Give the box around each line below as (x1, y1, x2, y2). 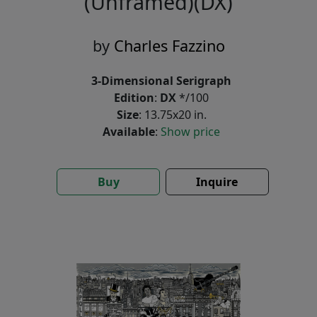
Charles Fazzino (113, 35, 225, 56)
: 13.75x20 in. (138, 106, 207, 122)
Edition (114, 89, 154, 105)
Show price (161, 123, 220, 139)
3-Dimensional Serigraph (91, 72, 231, 88)
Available (103, 123, 155, 139)
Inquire (196, 173, 238, 190)
